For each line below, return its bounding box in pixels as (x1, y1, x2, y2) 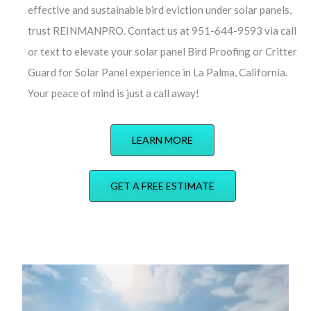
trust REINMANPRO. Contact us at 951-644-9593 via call (28, 24, 296, 37)
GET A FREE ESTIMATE (110, 179, 215, 192)
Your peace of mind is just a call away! (28, 86, 199, 99)
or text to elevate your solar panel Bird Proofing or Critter (28, 44, 297, 58)
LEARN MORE (132, 133, 193, 146)
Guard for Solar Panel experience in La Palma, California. (28, 65, 287, 78)
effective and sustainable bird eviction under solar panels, (28, 3, 292, 16)
